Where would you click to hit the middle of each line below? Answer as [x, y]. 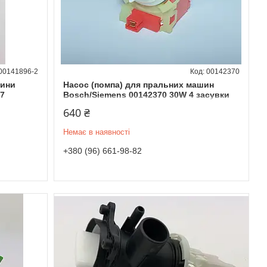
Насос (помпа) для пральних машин [138, 84]
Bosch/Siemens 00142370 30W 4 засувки [146, 94]
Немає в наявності [96, 132]
